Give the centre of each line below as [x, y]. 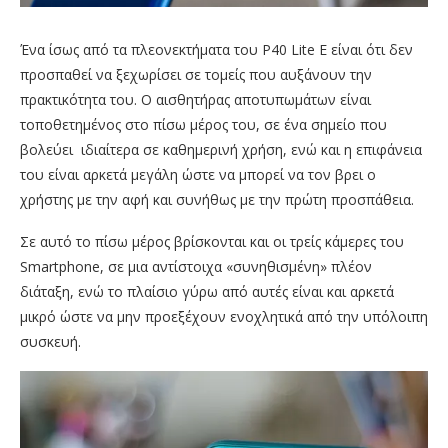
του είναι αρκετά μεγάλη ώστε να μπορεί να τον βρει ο [198, 175]
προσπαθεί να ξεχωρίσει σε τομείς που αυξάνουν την [196, 75]
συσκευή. [50, 342]
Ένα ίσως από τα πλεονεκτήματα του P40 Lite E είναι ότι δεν [216, 50]
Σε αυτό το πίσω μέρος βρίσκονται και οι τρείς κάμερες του [212, 242]
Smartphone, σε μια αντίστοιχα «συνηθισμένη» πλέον [196, 267]
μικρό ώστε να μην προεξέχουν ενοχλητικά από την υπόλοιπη [224, 317]
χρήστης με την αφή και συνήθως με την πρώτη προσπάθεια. [217, 200]
